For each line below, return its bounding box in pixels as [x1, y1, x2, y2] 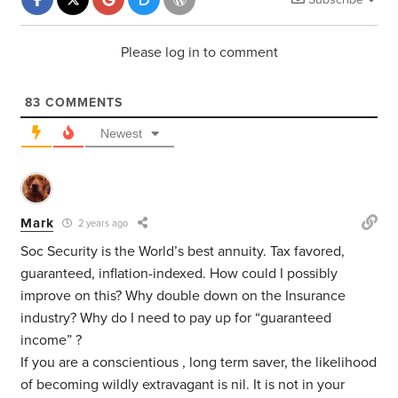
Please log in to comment [120, 44, 278, 62]
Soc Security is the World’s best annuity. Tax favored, [20, 243, 346, 261]
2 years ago [76, 218, 129, 230]
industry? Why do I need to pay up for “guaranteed [20, 309, 332, 328]
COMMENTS [41, 95, 123, 111]
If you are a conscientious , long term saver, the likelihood [20, 354, 378, 372]
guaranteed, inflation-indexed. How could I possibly [20, 265, 338, 283]
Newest [100, 126, 143, 141]
